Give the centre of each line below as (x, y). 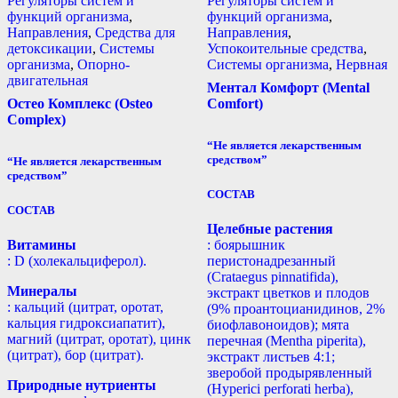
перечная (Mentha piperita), (286, 340)
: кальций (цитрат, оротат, (85, 306)
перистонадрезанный (271, 260)
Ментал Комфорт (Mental (288, 88)
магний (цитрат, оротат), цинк (99, 338)
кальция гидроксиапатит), (86, 322)
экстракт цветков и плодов (288, 292)
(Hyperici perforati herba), (280, 388)
